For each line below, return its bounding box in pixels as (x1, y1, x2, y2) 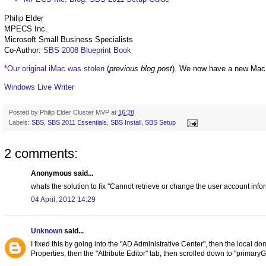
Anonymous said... (31, 169, 93, 178)
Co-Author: (4, 45, 43, 55)
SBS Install (110, 118, 141, 126)
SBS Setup (145, 118, 176, 126)
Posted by (9, 108, 40, 116)
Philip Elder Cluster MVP (40, 108, 109, 116)
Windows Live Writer (4, 82, 74, 91)
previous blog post (109, 64, 172, 73)
